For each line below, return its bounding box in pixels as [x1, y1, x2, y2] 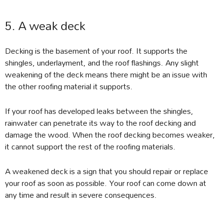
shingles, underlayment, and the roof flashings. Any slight [5, 54, 199, 71]
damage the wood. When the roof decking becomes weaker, [5, 126, 215, 143]
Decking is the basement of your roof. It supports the [5, 42, 187, 59]
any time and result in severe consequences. [5, 186, 157, 203]
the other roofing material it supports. [5, 78, 133, 95]
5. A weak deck [5, 13, 85, 38]
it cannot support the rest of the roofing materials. [5, 138, 176, 155]
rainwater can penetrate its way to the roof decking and [5, 114, 196, 131]
